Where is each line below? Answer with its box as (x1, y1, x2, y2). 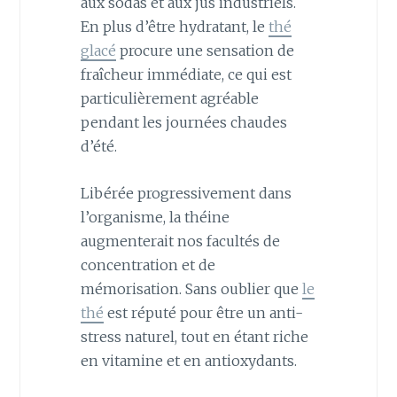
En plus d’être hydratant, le (80, 18, 269, 36)
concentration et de (80, 255, 215, 274)
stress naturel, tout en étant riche (80, 327, 308, 346)
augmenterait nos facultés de (80, 231, 280, 250)
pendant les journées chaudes (80, 113, 287, 132)
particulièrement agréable (80, 90, 259, 108)
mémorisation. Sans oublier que (80, 279, 302, 298)
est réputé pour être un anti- (103, 303, 303, 322)
